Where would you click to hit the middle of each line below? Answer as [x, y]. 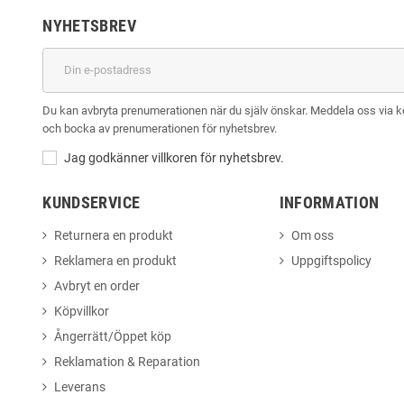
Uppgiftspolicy [331, 260]
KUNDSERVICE [92, 202]
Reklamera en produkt [116, 260]
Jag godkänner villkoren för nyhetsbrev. [174, 157]
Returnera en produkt [114, 235]
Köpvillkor [82, 311]
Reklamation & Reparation [128, 361]
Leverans [80, 386]
